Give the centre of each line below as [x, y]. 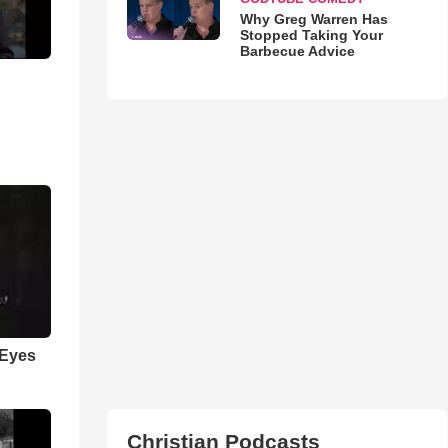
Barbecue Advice [297, 51]
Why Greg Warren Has [313, 19]
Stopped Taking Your [311, 35]
